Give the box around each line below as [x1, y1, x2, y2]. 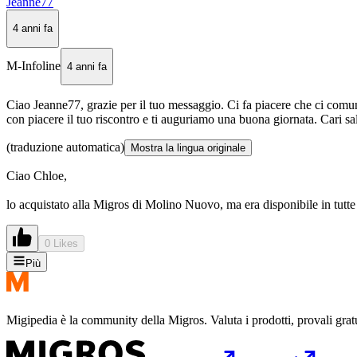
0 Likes [45, 237, 78, 250]
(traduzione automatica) [6, 140, 124, 155]
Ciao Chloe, [6, 169, 67, 183]
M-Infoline [6, 59, 61, 73]
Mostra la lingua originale [131, 142, 245, 155]
